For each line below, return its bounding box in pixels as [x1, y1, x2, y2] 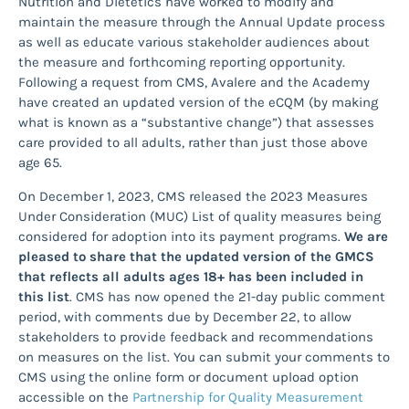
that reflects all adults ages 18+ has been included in [18, 267, 363, 285]
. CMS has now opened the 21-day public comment [69, 288, 385, 305]
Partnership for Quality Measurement [132, 388, 363, 405]
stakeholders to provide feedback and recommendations [18, 328, 373, 345]
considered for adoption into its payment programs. [18, 227, 344, 245]
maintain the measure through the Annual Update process [18, 14, 385, 31]
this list [18, 288, 69, 305]
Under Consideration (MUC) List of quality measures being [18, 207, 381, 225]
